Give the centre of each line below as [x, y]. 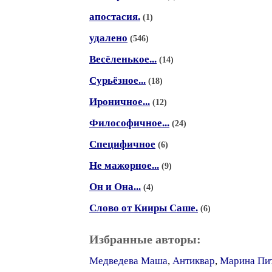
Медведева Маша [128, 261]
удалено [108, 38]
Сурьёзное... [117, 80]
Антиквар [194, 261]
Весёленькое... [123, 59]
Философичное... [129, 123]
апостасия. [115, 17]
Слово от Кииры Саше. [144, 208]
